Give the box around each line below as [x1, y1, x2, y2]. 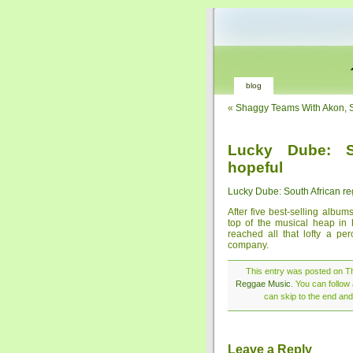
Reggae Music [236, 279, 291, 288]
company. [228, 240, 269, 251]
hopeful [228, 159, 283, 176]
